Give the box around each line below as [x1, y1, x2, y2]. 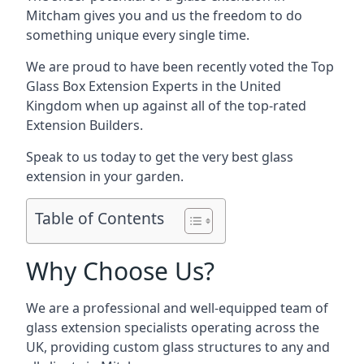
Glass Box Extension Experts [26, 77, 198, 95]
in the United [198, 77, 281, 95]
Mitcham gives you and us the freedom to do [26, 6, 302, 24]
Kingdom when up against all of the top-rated [26, 97, 306, 115]
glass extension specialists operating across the [26, 318, 319, 336]
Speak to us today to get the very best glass [26, 148, 293, 166]
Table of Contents [35, 207, 164, 230]
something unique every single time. [26, 26, 249, 44]
